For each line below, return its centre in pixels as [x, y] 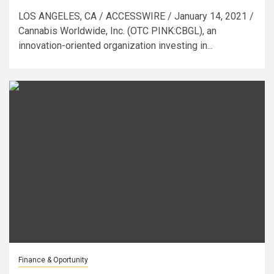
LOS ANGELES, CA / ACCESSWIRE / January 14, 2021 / [136, 16]
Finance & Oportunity [53, 260]
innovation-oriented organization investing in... [116, 45]
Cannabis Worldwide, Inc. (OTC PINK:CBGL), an [117, 31]
